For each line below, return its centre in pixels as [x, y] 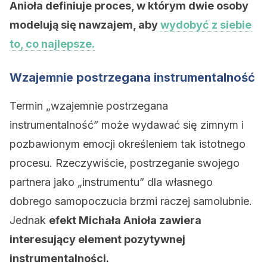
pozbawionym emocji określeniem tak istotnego [128, 144]
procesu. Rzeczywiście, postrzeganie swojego [125, 163]
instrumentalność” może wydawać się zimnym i [127, 125]
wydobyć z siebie [206, 25]
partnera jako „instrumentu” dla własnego [111, 182]
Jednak [29, 220]
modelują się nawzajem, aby [85, 25]
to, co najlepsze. [52, 44]
